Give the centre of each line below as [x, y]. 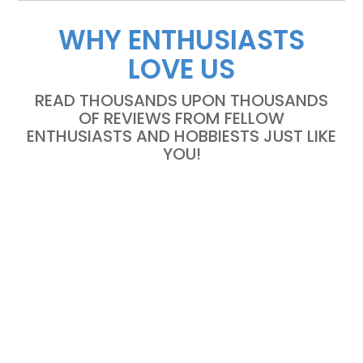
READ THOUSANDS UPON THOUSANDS [181, 101]
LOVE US [181, 70]
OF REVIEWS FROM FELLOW [181, 119]
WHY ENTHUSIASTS [181, 41]
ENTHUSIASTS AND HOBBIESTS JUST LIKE [181, 137]
